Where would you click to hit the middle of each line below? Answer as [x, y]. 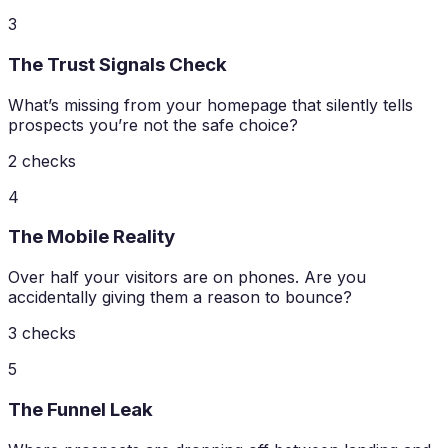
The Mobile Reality [91, 237]
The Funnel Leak [80, 409]
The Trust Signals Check [117, 65]
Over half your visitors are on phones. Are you [187, 277]
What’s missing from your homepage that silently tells [210, 104]
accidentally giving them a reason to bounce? [180, 297]
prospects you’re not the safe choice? [153, 124]
